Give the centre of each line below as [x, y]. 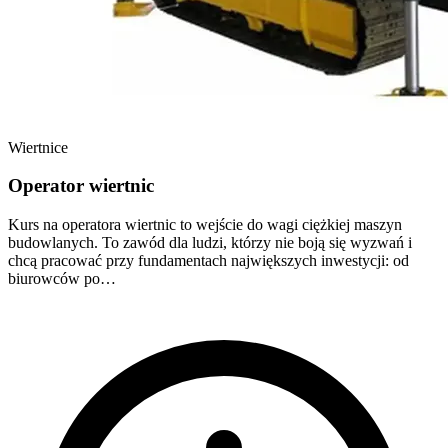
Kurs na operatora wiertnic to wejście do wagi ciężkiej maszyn [205, 225]
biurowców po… [62, 279]
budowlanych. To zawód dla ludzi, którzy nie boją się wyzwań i [210, 243]
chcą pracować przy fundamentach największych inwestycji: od [208, 261]
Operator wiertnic [81, 186]
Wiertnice [38, 147]
